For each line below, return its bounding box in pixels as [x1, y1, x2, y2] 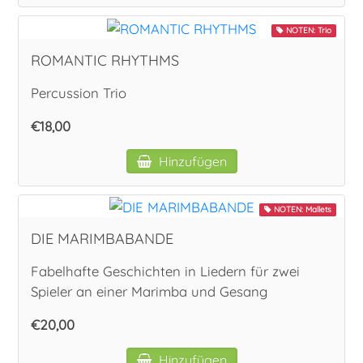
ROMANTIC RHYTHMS [31, 50, 180, 70]
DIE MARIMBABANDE [31, 228, 174, 248]
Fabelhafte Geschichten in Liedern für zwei [31, 262, 301, 280]
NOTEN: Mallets [271, 203, 331, 215]
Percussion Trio [31, 83, 127, 101]
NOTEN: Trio [283, 25, 331, 36]
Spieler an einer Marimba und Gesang [31, 282, 268, 300]
